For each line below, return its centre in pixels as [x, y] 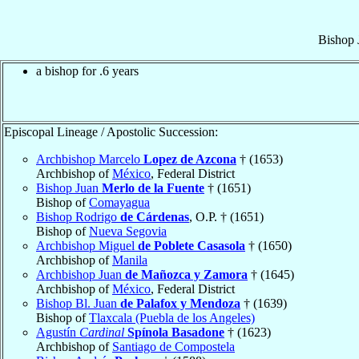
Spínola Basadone [176, 332]
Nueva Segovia [128, 231]
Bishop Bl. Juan [78, 303]
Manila [130, 260]
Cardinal [102, 332]
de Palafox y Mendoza [180, 303]
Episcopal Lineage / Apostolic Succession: [111, 131]
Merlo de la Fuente [153, 188]
